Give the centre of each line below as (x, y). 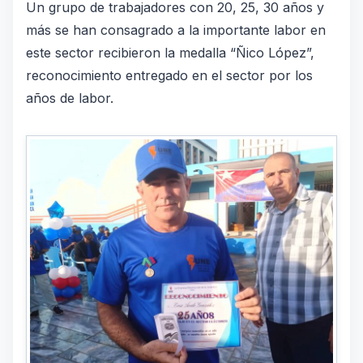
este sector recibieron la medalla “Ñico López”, (170, 53)
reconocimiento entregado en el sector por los (169, 75)
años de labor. (70, 98)
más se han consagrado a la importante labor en (176, 30)
